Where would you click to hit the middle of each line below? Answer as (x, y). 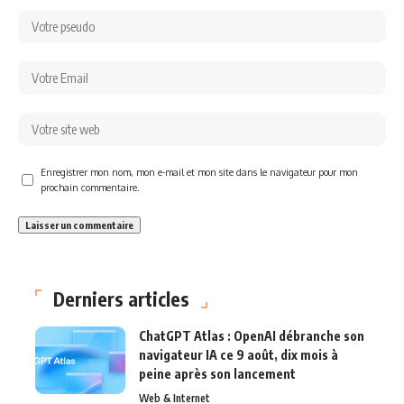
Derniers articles (121, 299)
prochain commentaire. (90, 188)
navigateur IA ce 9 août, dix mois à (239, 355)
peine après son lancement (217, 374)
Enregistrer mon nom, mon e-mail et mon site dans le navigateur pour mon (199, 172)
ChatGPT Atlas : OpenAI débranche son (252, 336)
